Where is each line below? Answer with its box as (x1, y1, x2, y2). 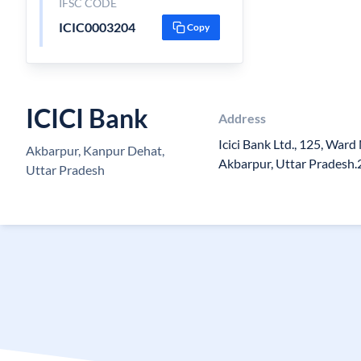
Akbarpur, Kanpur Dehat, (26, 143, 164, 158)
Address (218, 110, 267, 126)
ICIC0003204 (58, 19, 135, 35)
